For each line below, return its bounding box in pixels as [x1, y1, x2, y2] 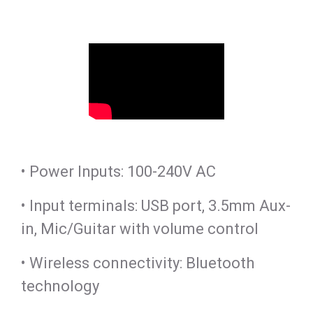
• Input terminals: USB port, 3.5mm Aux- [21, 197, 291, 215]
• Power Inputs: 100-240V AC [21, 163, 219, 181]
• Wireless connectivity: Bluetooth [21, 254, 254, 272]
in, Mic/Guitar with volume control [21, 220, 262, 238]
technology [21, 277, 103, 296]
